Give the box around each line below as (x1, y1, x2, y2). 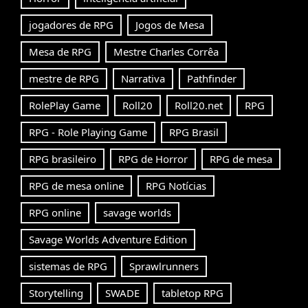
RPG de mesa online (29, 179, 124, 193)
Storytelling (29, 286, 83, 300)
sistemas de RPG (29, 259, 107, 274)
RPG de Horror (118, 152, 188, 166)
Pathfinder (187, 71, 236, 86)
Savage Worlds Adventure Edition (29, 232, 187, 247)
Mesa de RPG (29, 45, 91, 59)
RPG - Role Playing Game (29, 125, 147, 140)
